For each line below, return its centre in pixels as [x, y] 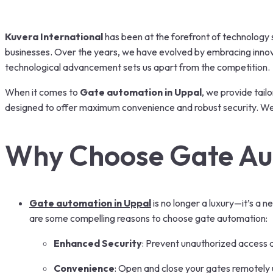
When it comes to [42, 92]
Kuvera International [54, 37]
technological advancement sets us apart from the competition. [137, 67]
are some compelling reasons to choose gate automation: [148, 218]
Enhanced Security [98, 243]
